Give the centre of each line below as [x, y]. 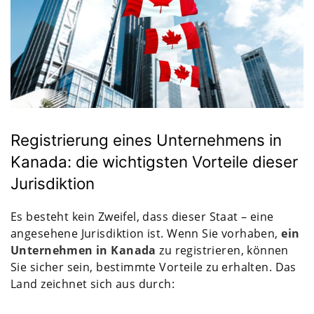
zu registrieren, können [222, 250]
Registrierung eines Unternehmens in [146, 139]
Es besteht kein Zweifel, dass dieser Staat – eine [142, 216]
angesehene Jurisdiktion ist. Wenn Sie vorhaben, [146, 233]
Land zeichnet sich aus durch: [93, 284]
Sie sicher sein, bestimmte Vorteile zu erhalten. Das [153, 267]
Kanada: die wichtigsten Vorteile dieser [154, 161]
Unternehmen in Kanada [83, 250]
